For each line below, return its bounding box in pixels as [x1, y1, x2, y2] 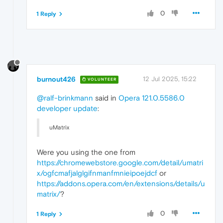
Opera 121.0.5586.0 [118, 93, 185, 102]
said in [93, 93, 118, 102]
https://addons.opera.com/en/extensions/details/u [37, 179, 205, 188]
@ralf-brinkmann [37, 93, 93, 102]
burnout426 [37, 75, 76, 83]
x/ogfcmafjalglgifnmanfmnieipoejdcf [37, 168, 157, 177]
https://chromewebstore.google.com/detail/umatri [37, 158, 203, 167]
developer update [37, 104, 98, 112]
